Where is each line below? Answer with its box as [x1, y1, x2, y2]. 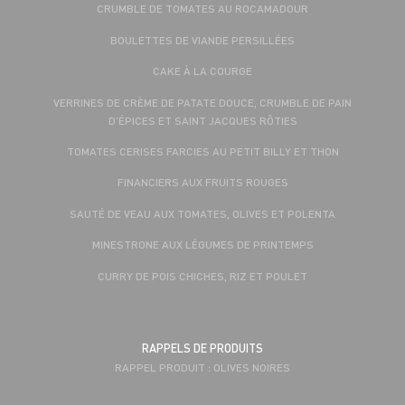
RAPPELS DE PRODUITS [142, 341, 263, 355]
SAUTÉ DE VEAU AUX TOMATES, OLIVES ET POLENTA [70, 205, 335, 221]
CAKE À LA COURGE [153, 63, 252, 79]
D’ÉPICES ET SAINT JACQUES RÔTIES [108, 112, 297, 127]
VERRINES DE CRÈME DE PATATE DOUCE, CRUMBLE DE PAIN [53, 94, 352, 109]
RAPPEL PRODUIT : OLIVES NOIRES [115, 360, 290, 374]
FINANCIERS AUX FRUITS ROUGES [117, 174, 288, 190]
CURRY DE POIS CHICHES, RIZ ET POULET [98, 268, 307, 283]
